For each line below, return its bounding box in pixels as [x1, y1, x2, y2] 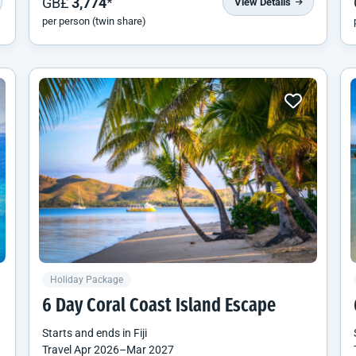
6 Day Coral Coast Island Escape [42, 297, 276, 317]
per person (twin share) [42, 14, 146, 27]
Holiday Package [50, 274, 123, 286]
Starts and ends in [42, 327, 133, 340]
